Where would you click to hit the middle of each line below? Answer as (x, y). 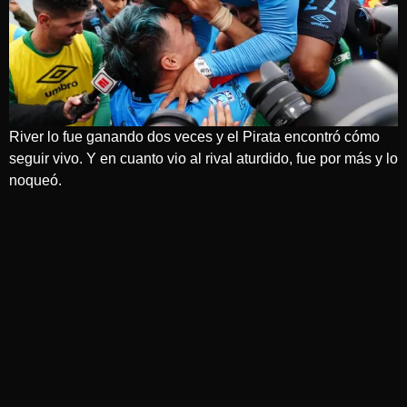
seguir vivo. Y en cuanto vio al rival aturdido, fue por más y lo (203, 158)
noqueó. (35, 180)
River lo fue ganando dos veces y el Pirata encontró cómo (194, 136)
